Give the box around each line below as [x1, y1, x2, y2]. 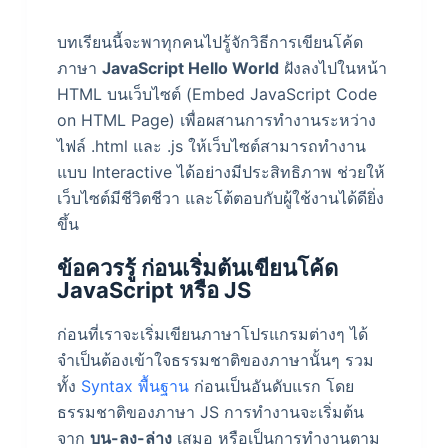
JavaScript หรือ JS [56, 277, 251, 304]
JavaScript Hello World [101, 58, 279, 79]
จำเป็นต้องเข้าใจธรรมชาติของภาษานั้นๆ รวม [56, 350, 374, 371]
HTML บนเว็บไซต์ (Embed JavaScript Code [56, 84, 377, 105]
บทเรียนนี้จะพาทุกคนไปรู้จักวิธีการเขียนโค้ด [56, 32, 363, 53]
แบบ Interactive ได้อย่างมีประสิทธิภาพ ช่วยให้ [56, 162, 385, 183]
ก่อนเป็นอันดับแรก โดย [188, 376, 354, 397]
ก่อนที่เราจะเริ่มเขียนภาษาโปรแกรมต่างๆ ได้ [56, 324, 368, 345]
